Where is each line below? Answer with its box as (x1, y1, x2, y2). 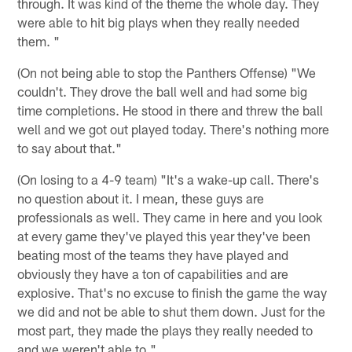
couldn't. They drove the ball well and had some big (17, 82, 308, 99)
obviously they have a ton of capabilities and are (17, 265, 289, 281)
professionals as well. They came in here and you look (17, 208, 323, 225)
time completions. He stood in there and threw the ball (17, 101, 324, 118)
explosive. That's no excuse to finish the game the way (17, 284, 328, 300)
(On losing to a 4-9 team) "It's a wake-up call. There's (17, 170, 320, 187)
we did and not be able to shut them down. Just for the (17, 302, 326, 319)
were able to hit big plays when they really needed (17, 13, 300, 30)
